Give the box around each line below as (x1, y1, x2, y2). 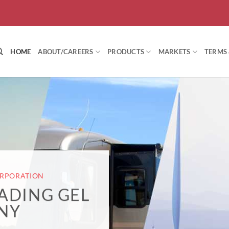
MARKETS (158, 48, 191, 56)
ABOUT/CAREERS (38, 48, 94, 56)
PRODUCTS (107, 48, 145, 56)
